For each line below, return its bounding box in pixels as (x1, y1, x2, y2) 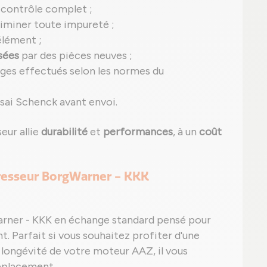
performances (103, 125, 173, 138)
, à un (173, 125, 199, 138)
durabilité (41, 125, 88, 138)
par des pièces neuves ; (19, 49, 132, 62)
